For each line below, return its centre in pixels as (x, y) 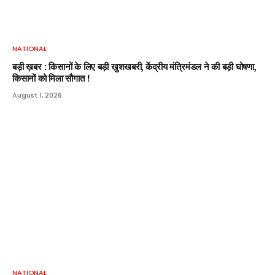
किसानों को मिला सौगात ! (51, 78)
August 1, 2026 (37, 95)
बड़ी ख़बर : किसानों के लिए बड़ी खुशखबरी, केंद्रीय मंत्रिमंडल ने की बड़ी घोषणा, (134, 66)
